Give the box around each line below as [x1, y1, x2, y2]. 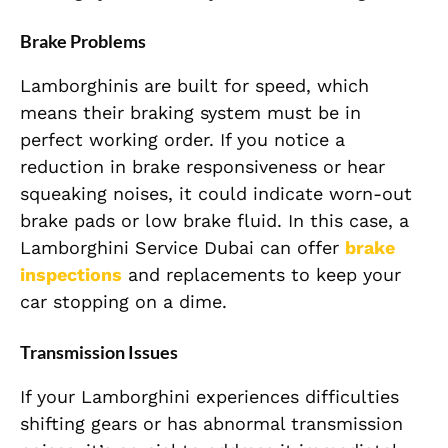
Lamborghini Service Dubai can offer [20, 237, 345, 259]
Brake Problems [20, 30, 146, 53]
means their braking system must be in [20, 102, 361, 124]
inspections [20, 264, 122, 286]
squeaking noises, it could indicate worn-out [20, 183, 412, 205]
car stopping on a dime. [20, 291, 227, 313]
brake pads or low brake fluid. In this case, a [20, 210, 409, 232]
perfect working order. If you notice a [20, 129, 345, 151]
